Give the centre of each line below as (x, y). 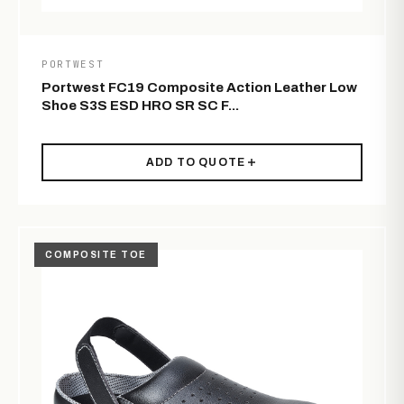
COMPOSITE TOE (96, 255)
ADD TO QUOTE (196, 163)
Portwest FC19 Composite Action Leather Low (199, 88)
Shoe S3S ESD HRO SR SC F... (140, 106)
